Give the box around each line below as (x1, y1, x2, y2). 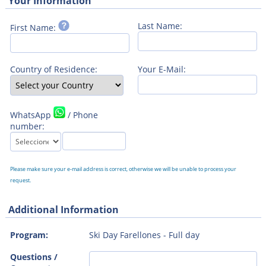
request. (9, 176, 31, 184)
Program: (9, 229, 48, 240)
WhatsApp (9, 109, 53, 121)
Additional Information (8, 202, 119, 216)
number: (9, 120, 45, 132)
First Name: (9, 21, 58, 33)
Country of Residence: (9, 63, 97, 75)
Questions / (9, 251, 58, 262)
